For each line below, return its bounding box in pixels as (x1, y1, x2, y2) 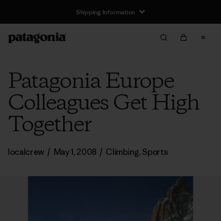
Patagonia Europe (8, 67, 174, 97)
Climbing (106, 147, 139, 157)
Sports (142, 147, 168, 157)
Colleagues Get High (8, 89, 199, 118)
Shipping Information (75, 7, 136, 16)
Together (8, 110, 91, 140)
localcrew (8, 147, 45, 157)
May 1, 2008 (53, 147, 97, 157)
